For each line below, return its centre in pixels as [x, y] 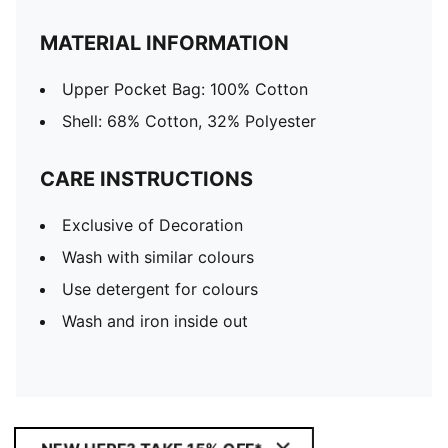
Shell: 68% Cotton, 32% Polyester [189, 121]
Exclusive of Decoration [152, 225]
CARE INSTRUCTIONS [146, 179]
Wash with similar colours [158, 257]
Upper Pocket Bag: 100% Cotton [185, 89]
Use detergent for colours [160, 289]
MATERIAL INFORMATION [164, 43]
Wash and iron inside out [155, 321]
